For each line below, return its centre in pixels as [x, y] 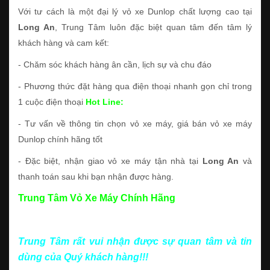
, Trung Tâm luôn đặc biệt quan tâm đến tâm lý [153, 27]
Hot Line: [106, 102]
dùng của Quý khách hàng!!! [83, 257]
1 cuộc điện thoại [52, 102]
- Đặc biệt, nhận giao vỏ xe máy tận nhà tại [110, 161]
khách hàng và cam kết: [64, 42]
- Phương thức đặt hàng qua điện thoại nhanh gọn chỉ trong [135, 86]
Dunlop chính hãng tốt [60, 139]
